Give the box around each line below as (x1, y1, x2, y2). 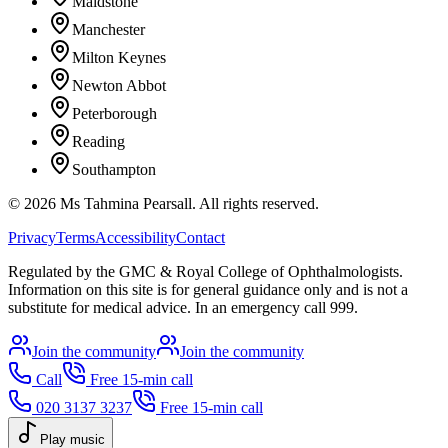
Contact (176, 229, 225, 247)
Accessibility (95, 229, 176, 247)
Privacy (8, 229, 56, 247)
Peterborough (72, 105, 157, 123)
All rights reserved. (199, 195, 319, 213)
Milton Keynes (72, 49, 166, 67)
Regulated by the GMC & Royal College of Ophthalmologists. (8, 263, 403, 281)
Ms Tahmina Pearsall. (56, 195, 199, 213)
